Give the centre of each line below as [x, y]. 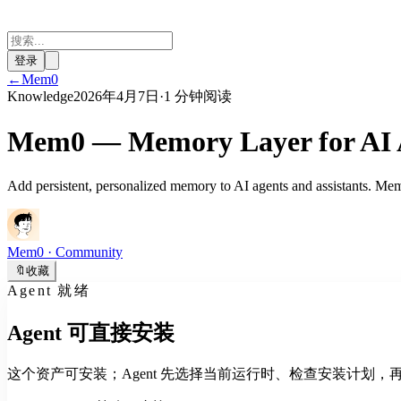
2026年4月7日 [116, 96]
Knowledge [40, 96]
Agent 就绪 [49, 290]
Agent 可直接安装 [91, 333]
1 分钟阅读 [198, 96]
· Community [83, 252]
